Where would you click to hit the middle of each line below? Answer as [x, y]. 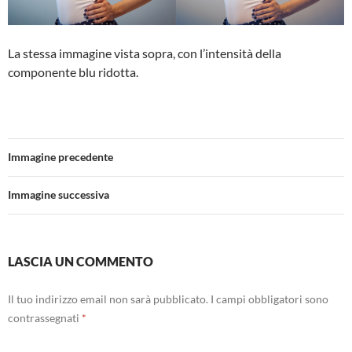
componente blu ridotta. [73, 72]
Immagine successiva [59, 195]
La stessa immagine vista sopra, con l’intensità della [145, 53]
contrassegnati [45, 318]
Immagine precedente [60, 157]
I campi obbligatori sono [269, 299]
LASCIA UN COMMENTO [81, 262]
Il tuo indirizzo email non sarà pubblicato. [108, 299]
